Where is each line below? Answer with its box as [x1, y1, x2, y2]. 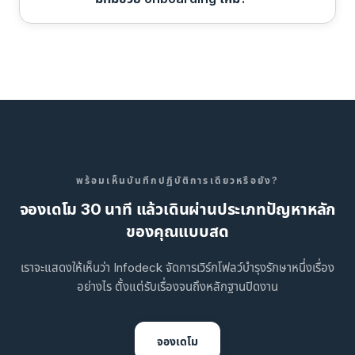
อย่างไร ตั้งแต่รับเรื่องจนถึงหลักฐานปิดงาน [77, 279, 278, 294]
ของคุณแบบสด [126, 222, 229, 241]
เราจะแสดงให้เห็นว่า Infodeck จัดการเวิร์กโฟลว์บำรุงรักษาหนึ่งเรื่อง [21, 260, 334, 275]
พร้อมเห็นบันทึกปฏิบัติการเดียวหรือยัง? [75, 174, 280, 186]
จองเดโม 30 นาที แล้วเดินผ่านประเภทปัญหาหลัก [19, 200, 336, 219]
